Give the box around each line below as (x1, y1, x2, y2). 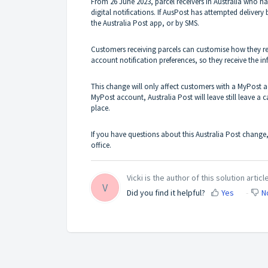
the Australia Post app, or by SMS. (91, 17, 199, 28)
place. (91, 102, 112, 113)
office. (91, 139, 113, 150)
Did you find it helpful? (127, 187, 205, 199)
